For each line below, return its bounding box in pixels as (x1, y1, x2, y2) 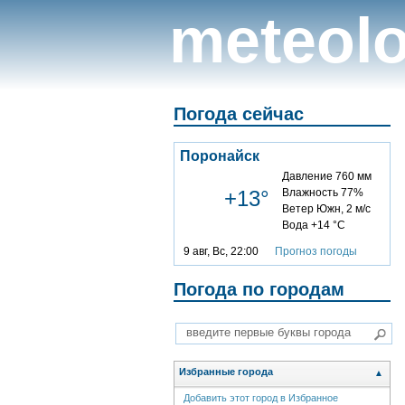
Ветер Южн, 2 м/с (282, 202, 371, 215)
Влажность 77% (282, 185, 363, 199)
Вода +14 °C (282, 218, 345, 231)
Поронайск (180, 147, 259, 164)
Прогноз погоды (275, 244, 357, 258)
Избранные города (179, 366, 273, 378)
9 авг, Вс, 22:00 (184, 244, 275, 258)
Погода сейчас (174, 104, 304, 124)
